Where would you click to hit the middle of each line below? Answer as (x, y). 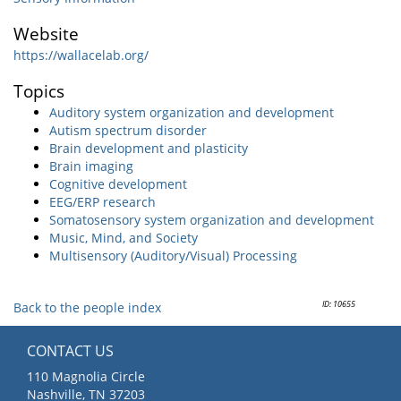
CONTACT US (70, 350)
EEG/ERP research (102, 201)
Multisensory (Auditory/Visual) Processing (173, 255)
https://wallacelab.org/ (81, 55)
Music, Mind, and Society (124, 237)
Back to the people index (87, 307)
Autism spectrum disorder (128, 130)
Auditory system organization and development (192, 112)
